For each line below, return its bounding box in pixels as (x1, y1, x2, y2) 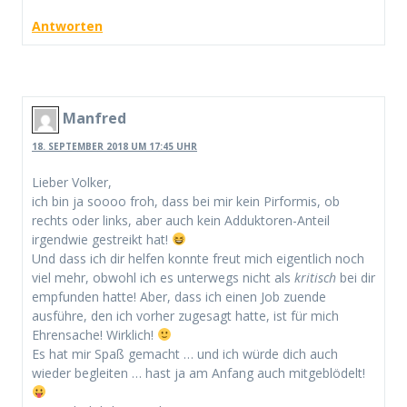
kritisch (294, 268, 336, 286)
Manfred (63, 108, 126, 129)
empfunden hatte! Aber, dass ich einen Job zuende (32, 287, 326, 305)
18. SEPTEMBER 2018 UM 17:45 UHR (32, 139, 197, 153)
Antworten (32, 17, 103, 35)
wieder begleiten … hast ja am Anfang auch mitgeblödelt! (32, 363, 365, 382)
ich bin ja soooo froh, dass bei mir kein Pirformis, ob (32, 192, 340, 210)
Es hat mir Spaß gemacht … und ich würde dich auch (32, 344, 338, 362)
